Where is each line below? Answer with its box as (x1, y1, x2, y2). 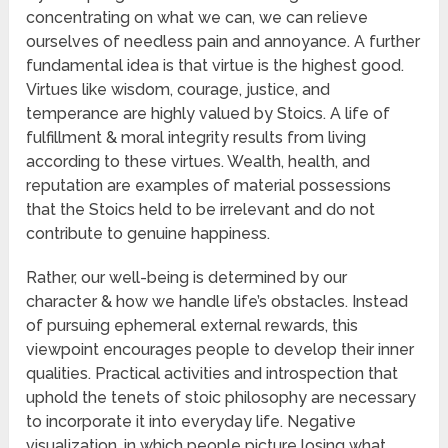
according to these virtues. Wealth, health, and (26, 152, 371, 172)
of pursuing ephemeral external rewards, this (26, 316, 359, 336)
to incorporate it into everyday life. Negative (26, 412, 357, 432)
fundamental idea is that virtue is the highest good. (26, 56, 405, 76)
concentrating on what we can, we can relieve (26, 8, 369, 28)
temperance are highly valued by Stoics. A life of (26, 104, 391, 124)
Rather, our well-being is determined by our (26, 268, 348, 288)
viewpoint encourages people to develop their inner (26, 340, 415, 360)
